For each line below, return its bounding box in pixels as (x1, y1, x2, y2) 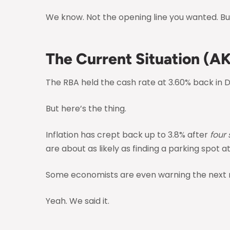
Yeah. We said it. (46, 195, 109, 207)
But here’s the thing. (46, 102, 126, 114)
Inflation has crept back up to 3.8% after (46, 128, 210, 141)
